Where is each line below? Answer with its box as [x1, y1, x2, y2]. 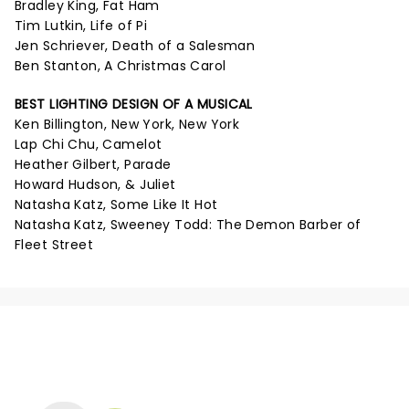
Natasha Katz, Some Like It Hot [15, 195, 218, 214]
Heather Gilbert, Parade [15, 155, 172, 173]
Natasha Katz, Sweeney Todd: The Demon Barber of [15, 215, 362, 234]
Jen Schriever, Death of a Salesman [15, 37, 256, 55]
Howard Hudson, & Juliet [15, 175, 176, 194]
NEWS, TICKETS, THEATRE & [58, 350, 337, 379]
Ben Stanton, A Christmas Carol [15, 57, 226, 75]
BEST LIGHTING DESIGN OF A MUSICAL [15, 95, 253, 113]
